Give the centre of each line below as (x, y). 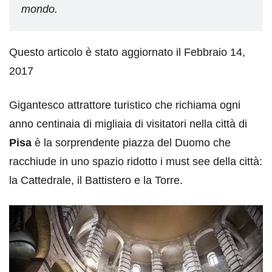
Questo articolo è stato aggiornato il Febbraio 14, (127, 53)
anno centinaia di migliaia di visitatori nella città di (128, 124)
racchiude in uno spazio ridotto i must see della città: (136, 162)
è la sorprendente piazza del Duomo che (131, 143)
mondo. (39, 9)
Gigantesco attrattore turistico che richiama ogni (125, 105)
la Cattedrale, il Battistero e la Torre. (96, 181)
